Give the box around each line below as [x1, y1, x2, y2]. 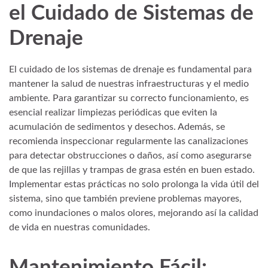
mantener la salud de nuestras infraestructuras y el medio [9, 78, 249, 89]
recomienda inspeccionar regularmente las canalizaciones [9, 136, 248, 146]
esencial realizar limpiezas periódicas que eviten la [9, 107, 217, 117]
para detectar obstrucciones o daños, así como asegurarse [9, 150, 251, 160]
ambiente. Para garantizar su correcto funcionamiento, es [9, 93, 249, 103]
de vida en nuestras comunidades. [9, 222, 150, 232]
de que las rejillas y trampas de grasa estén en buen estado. [9, 165, 255, 175]
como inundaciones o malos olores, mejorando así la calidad [9, 208, 258, 218]
